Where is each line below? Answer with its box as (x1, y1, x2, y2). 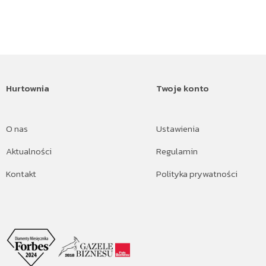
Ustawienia (156, 122, 200, 135)
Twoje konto (156, 81, 210, 95)
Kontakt (6, 167, 36, 180)
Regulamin (156, 144, 198, 158)
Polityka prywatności (156, 167, 238, 180)
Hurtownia (6, 81, 49, 95)
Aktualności (6, 144, 52, 158)
